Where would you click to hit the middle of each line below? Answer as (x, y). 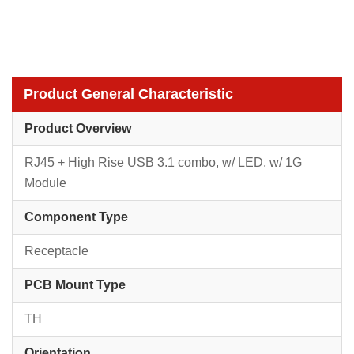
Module (45, 183)
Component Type (76, 217)
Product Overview (78, 128)
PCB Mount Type (75, 285)
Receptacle (56, 251)
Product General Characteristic (128, 94)
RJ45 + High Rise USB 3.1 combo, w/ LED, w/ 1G (163, 162)
